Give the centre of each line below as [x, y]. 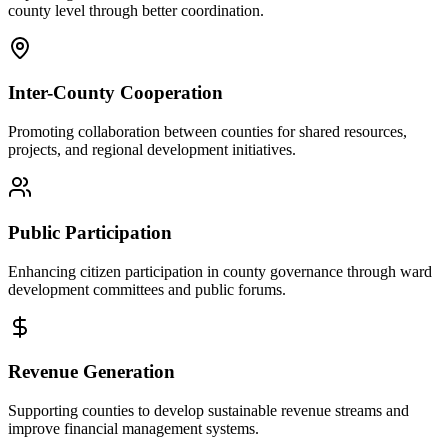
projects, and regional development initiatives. [152, 150]
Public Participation [90, 232]
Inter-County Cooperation [115, 93]
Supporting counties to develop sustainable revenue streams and [208, 411]
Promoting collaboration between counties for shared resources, [207, 132]
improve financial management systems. [133, 429]
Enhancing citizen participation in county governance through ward [220, 271]
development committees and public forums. [147, 289]
